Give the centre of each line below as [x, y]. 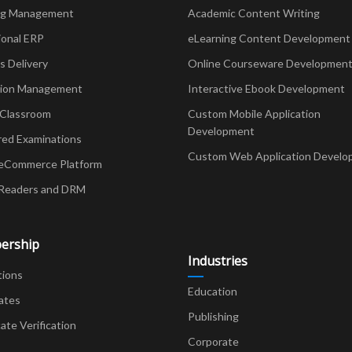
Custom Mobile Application [254, 113]
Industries [218, 260]
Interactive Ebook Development [266, 88]
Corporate [213, 341]
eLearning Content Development [269, 38]
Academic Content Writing [254, 13]
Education [213, 291]
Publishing [213, 316]
